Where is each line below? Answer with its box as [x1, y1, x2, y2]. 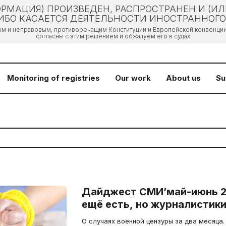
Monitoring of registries [7, 73, 100, 83]
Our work [115, 73, 151, 83]
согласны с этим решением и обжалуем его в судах [36, 32, 190, 40]
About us [166, 73, 201, 83]
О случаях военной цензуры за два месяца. [81, 217, 224, 225]
